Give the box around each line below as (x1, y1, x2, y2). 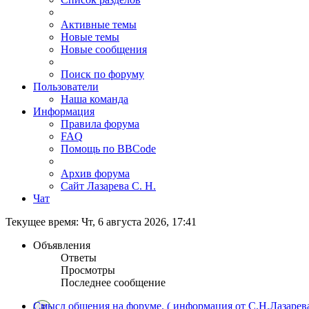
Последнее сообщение (61, 277, 166, 289)
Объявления (33, 239, 90, 252)
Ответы (61, 252, 97, 264)
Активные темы (61, 19, 137, 31)
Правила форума (61, 118, 139, 130)
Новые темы (61, 31, 119, 43)
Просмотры (61, 264, 115, 277)
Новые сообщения (61, 43, 147, 56)
